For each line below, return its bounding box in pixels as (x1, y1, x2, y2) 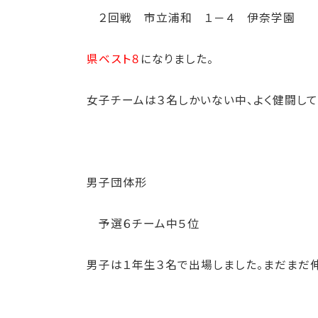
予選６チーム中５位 (87, 215, 199, 231)
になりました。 (141, 50, 214, 67)
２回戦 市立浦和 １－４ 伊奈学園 (87, 9, 295, 26)
